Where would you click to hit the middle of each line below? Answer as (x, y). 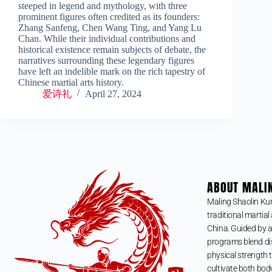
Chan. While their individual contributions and (107, 38)
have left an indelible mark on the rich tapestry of (112, 71)
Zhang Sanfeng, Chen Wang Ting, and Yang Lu (110, 27)
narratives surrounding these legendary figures (106, 60)
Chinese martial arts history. (71, 82)
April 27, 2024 (113, 93)
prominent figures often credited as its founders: (109, 16)
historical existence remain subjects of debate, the (112, 49)
